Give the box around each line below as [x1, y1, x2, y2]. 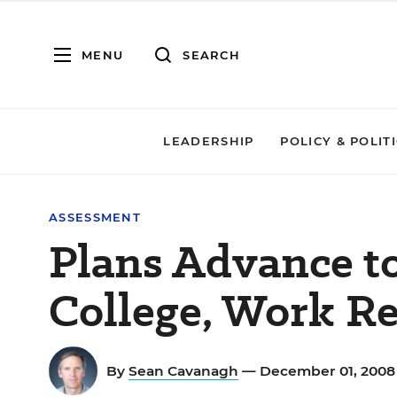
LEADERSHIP [163, 134, 254, 148]
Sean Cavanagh [128, 362, 238, 379]
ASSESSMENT [49, 210, 141, 224]
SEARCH [183, 47, 240, 62]
